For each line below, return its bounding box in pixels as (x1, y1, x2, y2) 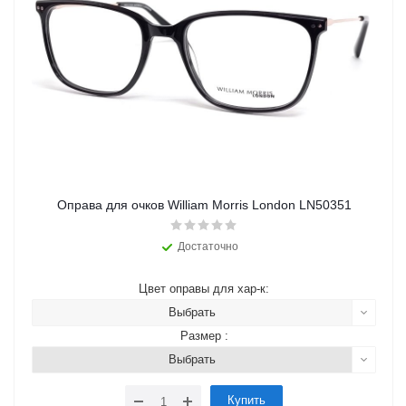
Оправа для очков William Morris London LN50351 (56, 198, 352, 212)
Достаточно (177, 240, 238, 253)
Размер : (179, 329, 228, 343)
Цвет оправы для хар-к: (139, 282, 269, 295)
